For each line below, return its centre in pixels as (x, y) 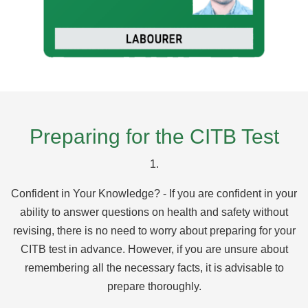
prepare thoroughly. (154, 286)
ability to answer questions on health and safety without (154, 212)
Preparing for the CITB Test (154, 136)
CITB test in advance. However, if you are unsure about (154, 249)
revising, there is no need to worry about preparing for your (154, 230)
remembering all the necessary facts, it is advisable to (154, 267)
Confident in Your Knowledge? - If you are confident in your (154, 193)
